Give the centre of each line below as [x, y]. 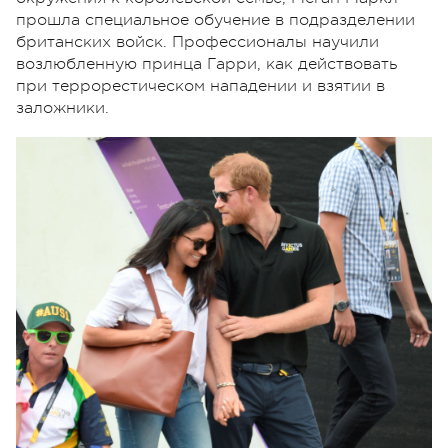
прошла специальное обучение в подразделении [215, 19]
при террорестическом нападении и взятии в [200, 85]
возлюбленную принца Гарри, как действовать [206, 63]
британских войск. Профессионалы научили [197, 41]
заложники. [62, 107]
